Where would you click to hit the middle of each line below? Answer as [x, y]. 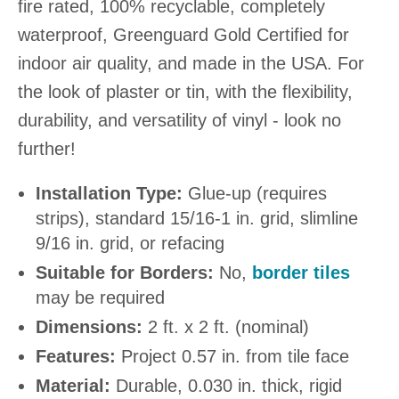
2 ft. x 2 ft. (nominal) [226, 327]
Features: [76, 356]
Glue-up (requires [255, 193]
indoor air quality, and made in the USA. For [191, 63]
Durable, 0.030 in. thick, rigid [226, 386]
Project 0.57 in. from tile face [232, 356]
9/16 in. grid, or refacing [130, 243]
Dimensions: [89, 327]
